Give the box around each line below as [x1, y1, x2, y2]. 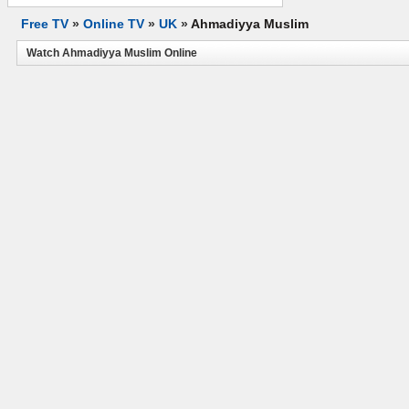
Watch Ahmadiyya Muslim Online [26, 47, 197, 59]
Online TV [83, 16, 144, 31]
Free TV [21, 16, 68, 31]
